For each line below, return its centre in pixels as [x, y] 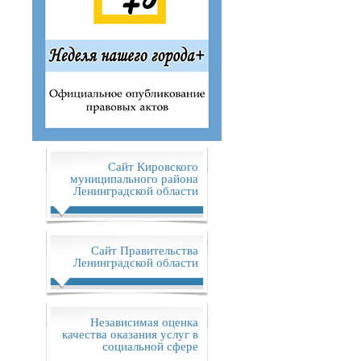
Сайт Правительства [144, 249]
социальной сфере [150, 345]
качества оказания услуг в [130, 333]
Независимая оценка [144, 321]
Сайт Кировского [153, 166]
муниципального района [134, 178]
